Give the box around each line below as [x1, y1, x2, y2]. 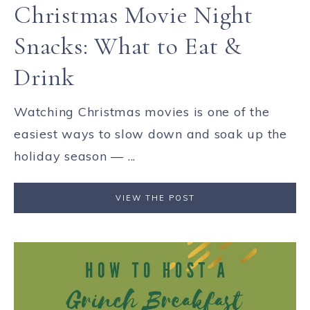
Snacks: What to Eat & [14, 31, 242, 61]
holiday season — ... [14, 148, 136, 164]
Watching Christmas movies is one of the [14, 104, 270, 120]
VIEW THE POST [115, 193, 195, 203]
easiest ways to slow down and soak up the [14, 126, 287, 142]
